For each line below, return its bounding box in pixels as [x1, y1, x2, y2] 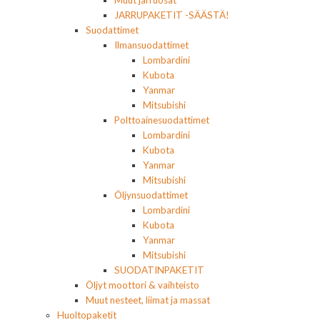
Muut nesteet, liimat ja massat [86, 294, 210, 306]
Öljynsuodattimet [114, 189, 188, 201]
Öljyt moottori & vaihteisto [86, 279, 199, 291]
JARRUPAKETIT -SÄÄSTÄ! [114, 9, 229, 21]
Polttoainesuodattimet [114, 114, 209, 126]
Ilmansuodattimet [114, 39, 189, 51]
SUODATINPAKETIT [114, 264, 204, 276]
